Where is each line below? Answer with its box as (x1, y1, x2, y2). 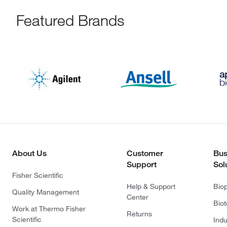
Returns (127, 209, 152, 218)
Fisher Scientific (12, 171, 63, 180)
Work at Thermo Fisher (12, 204, 86, 213)
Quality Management (12, 187, 79, 197)
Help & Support (127, 182, 175, 191)
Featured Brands (16, 11, 124, 29)
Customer (127, 148, 163, 158)
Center (127, 193, 148, 202)
